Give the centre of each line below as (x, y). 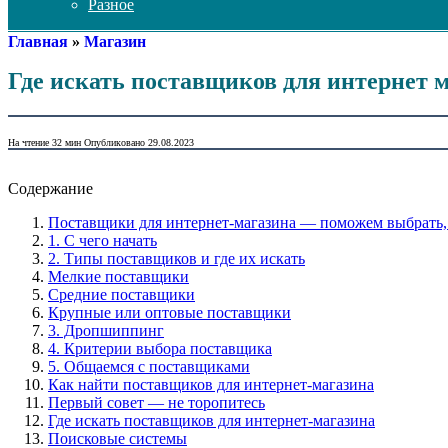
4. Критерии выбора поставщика (160, 349)
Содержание (50, 189)
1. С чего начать (102, 241)
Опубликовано (114, 142)
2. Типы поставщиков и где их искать (176, 259)
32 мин (65, 142)
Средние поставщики (121, 295)
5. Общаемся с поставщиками (149, 367)
